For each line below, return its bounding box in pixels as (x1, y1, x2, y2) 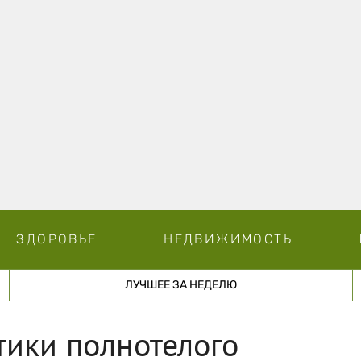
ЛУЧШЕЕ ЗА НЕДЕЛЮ (124, 277, 237, 292)
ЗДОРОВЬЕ (16, 230, 98, 247)
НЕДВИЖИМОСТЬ (164, 230, 293, 247)
